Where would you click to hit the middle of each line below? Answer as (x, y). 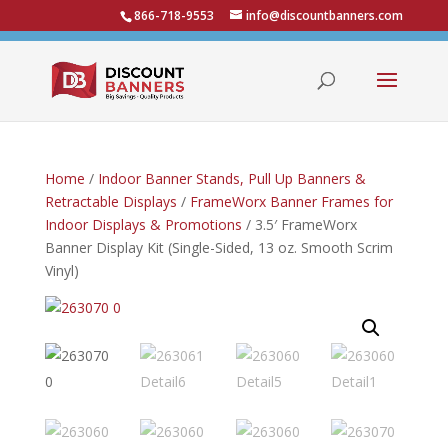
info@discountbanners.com (325, 15)
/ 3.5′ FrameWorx (299, 224)
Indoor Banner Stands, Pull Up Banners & (231, 178)
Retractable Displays (110, 201)
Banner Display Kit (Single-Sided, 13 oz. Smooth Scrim (218, 247)
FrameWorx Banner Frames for (291, 201)
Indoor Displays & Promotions (143, 224)
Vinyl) (61, 270)
